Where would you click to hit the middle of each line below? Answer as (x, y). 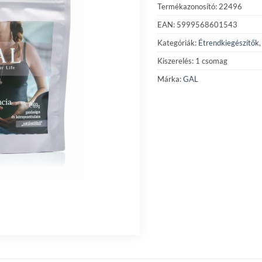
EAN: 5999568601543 (197, 24)
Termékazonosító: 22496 (200, 6)
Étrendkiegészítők (229, 42)
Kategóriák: (178, 42)
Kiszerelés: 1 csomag (192, 61)
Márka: (170, 79)
